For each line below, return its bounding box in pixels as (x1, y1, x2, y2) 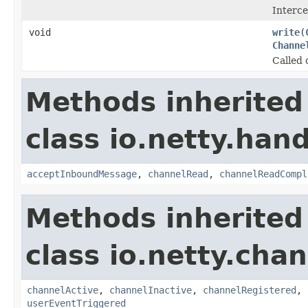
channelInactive (109, 284, 192, 296)
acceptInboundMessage (27, 168, 137, 179)
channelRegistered (203, 284, 296, 296)
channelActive (27, 284, 98, 296)
